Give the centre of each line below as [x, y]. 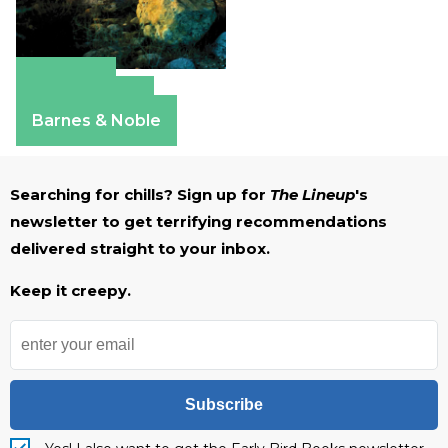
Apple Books [85, 101]
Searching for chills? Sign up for [140, 194]
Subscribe [224, 404]
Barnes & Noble [96, 120]
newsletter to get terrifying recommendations [198, 221]
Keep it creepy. [70, 290]
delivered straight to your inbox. [140, 248]
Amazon [66, 82]
